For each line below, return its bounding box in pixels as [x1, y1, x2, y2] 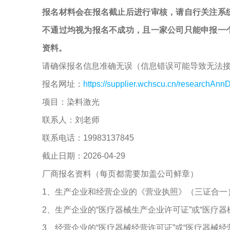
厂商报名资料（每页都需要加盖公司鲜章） [42, 169, 198, 178]
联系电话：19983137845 [42, 133, 134, 142]
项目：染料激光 [42, 98, 100, 106]
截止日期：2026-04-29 [42, 151, 125, 160]
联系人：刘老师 [42, 116, 100, 124]
